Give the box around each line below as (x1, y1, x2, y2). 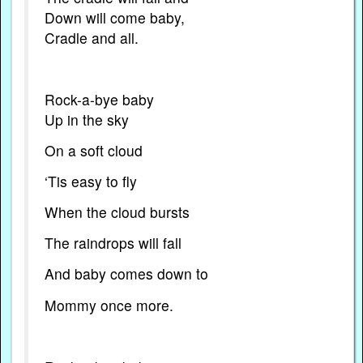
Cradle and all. (45, 27, 139, 48)
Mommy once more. (45, 294, 174, 315)
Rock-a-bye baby (45, 88, 155, 109)
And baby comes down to (45, 263, 209, 284)
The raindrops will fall (45, 233, 182, 254)
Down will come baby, (45, 6, 186, 28)
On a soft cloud (45, 139, 143, 160)
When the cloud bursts (45, 202, 190, 223)
